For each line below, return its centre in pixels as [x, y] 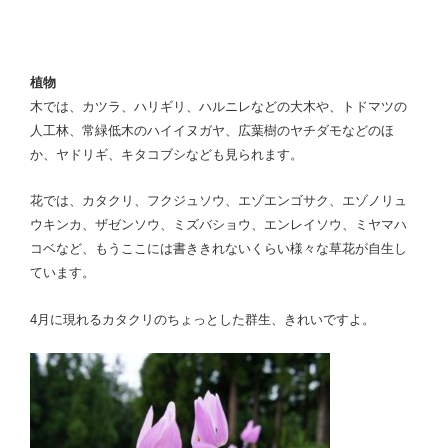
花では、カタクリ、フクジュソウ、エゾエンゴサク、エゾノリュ [218, 200]
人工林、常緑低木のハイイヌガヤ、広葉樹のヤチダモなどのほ [212, 130]
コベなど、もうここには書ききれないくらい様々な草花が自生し [218, 248]
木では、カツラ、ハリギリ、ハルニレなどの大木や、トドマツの [218, 106]
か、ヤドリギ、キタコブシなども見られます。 [166, 154]
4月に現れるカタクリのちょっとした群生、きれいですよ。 [202, 319]
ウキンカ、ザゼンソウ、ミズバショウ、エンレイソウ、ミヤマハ [218, 224]
